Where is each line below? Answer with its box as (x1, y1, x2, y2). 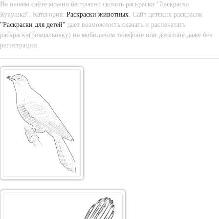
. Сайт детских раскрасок (129, 10, 202, 19)
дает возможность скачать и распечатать (66, 21, 185, 29)
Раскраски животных (66, 10, 129, 19)
